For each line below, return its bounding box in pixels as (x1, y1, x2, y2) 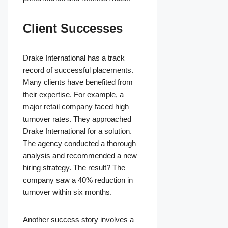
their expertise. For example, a (23, 90, 124, 99)
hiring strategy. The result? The (23, 163, 125, 173)
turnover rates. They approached (23, 115, 131, 124)
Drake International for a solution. (23, 127, 132, 136)
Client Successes (23, 21, 123, 36)
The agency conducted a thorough (23, 139, 136, 148)
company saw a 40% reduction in (23, 176, 133, 185)
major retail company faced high (23, 102, 129, 111)
